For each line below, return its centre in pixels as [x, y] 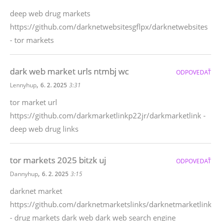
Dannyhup [24, 174]
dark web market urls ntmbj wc [69, 71]
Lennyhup [23, 85]
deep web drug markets [50, 13]
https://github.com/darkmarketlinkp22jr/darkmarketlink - [108, 115]
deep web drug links [44, 129]
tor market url [34, 102]
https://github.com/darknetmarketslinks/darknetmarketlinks [112, 204]
